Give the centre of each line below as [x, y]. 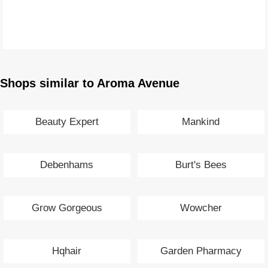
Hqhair [67, 251]
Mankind [201, 121]
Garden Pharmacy [201, 251]
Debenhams [67, 165]
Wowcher [201, 208]
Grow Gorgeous [67, 208]
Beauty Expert [67, 121]
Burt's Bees [201, 165]
